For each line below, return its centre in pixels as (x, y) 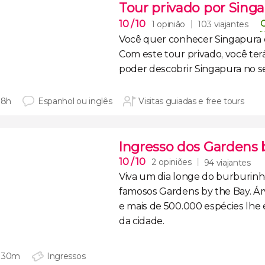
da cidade (141, 221)
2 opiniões (171, 162)
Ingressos (66, 256)
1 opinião (168, 24)
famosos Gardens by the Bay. (186, 191)
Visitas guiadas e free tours (191, 101)
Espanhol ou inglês (75, 101)
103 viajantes (223, 24)
